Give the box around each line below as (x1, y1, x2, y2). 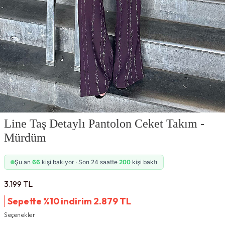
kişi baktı (131, 158, 157, 166)
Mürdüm (4, 131, 46, 144)
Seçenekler (4, 211, 35, 218)
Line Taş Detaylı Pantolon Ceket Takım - (4, 117, 204, 130)
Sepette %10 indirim (8, 195, 93, 207)
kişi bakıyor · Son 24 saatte (40, 158, 119, 166)
